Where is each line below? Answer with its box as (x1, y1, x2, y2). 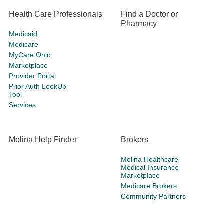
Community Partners (121, 192, 186, 201)
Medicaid (9, 30, 37, 38)
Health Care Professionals (9, 10, 102, 19)
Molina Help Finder (9, 135, 77, 144)
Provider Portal (9, 72, 56, 80)
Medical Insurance (121, 163, 179, 172)
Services (9, 101, 36, 109)
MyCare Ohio (9, 51, 51, 59)
